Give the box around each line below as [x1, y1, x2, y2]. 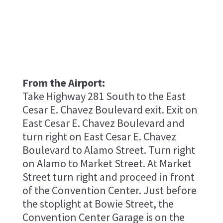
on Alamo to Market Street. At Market [22, 156, 192, 170]
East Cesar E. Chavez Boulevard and [22, 115, 185, 130]
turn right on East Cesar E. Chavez [22, 129, 176, 143]
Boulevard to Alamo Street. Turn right [22, 142, 195, 157]
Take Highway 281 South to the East [22, 89, 186, 103]
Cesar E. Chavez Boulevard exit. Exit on [22, 102, 198, 116]
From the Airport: [22, 75, 105, 90]
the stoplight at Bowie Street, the [22, 196, 174, 211]
